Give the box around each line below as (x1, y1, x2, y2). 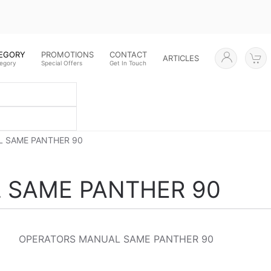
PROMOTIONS (41, 49, 94, 59)
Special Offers (41, 59, 83, 67)
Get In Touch (109, 59, 147, 67)
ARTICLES (163, 53, 200, 63)
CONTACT (109, 49, 148, 59)
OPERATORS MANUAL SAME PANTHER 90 (18, 233, 214, 246)
